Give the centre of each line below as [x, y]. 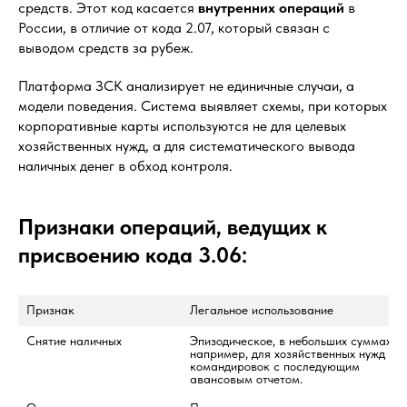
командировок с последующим [275, 366]
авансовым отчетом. [246, 379]
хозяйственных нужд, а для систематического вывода [187, 146]
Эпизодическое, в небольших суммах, [292, 341]
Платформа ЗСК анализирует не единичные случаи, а [186, 86]
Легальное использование [262, 310]
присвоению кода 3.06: [133, 255]
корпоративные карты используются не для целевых [182, 126]
